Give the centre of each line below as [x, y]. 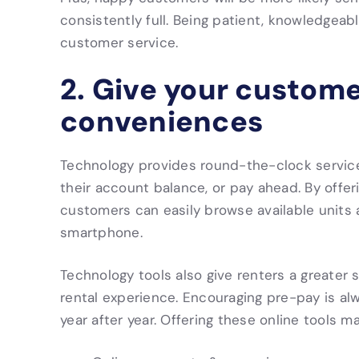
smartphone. [101, 232]
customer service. [119, 42]
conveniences [161, 122]
